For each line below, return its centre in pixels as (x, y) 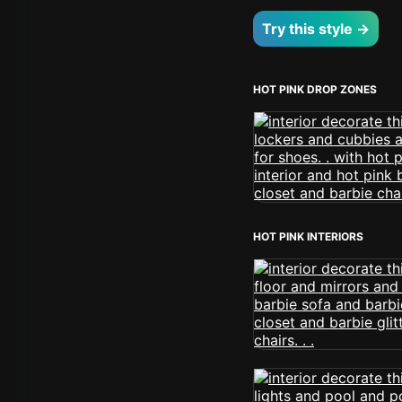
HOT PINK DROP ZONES (315, 89)
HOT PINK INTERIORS (308, 236)
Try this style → (316, 29)
